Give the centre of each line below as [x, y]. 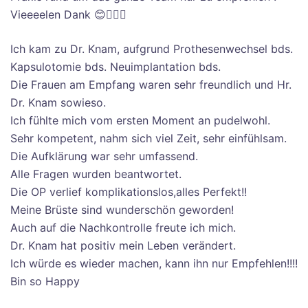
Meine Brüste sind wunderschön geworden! [122, 210]
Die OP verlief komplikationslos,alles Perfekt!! [129, 192]
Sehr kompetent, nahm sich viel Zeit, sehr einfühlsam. [148, 138]
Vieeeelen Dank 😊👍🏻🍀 [68, 14]
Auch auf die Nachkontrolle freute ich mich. [123, 228]
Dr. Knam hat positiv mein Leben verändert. [123, 245]
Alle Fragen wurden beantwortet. [96, 174]
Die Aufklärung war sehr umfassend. [104, 156]
